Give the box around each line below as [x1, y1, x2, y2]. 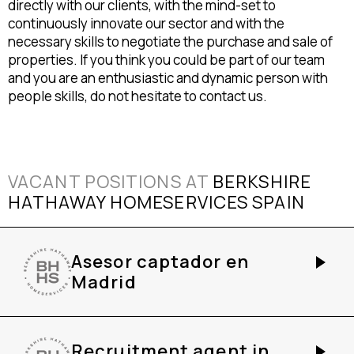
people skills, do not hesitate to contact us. [8, 87, 267, 105]
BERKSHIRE [213, 170, 311, 194]
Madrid [71, 270, 137, 294]
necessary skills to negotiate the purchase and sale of [8, 32, 333, 51]
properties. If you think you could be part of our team [8, 51, 325, 69]
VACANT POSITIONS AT [8, 170, 213, 194]
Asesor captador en [71, 250, 249, 273]
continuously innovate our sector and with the [8, 14, 284, 32]
